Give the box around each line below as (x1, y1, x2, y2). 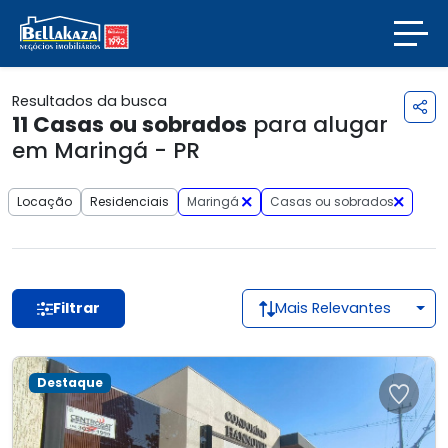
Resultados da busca (12, 91, 167, 111)
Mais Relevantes (275, 298, 391, 318)
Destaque (36, 374, 103, 392)
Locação (17, 193, 72, 210)
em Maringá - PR (12, 135, 200, 166)
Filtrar (53, 298, 100, 318)
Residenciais (90, 193, 169, 210)
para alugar (247, 109, 388, 140)
